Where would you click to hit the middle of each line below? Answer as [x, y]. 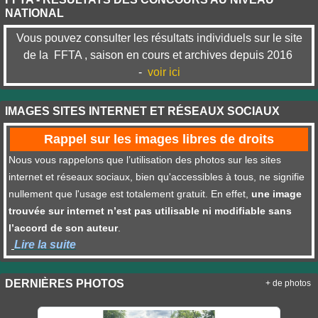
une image [276, 194]
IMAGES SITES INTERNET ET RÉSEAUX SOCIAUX [142, 111]
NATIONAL [34, 13]
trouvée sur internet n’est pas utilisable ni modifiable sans [150, 211]
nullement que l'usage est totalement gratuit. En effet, [130, 194]
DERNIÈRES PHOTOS [65, 284]
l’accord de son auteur [63, 228]
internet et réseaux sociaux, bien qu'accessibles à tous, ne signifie [157, 177]
